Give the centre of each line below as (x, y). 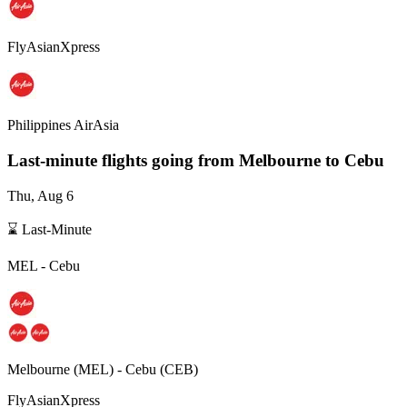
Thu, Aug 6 (40, 195)
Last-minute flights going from (123, 160)
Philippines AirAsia (63, 125)
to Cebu (355, 160)
